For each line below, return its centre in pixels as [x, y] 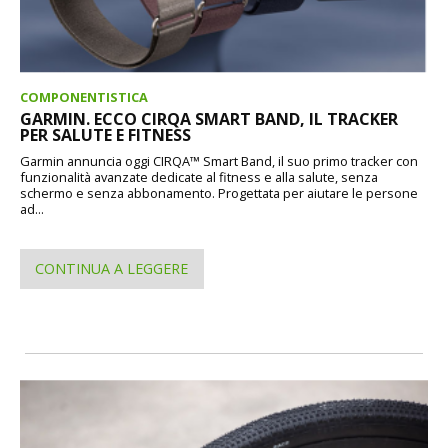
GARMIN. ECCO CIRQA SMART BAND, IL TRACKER [209, 118]
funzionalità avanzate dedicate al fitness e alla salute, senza [199, 176]
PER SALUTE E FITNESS [105, 134]
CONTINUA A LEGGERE [112, 268]
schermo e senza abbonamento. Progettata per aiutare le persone [219, 192]
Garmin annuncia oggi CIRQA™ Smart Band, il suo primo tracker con [219, 160]
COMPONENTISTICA [84, 96]
